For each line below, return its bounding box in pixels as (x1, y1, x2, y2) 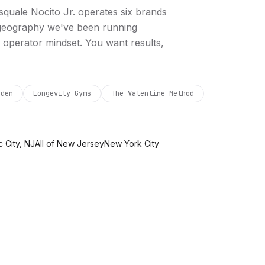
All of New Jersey (35, 138, 104, 148)
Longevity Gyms (33, 89, 91, 98)
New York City (104, 138, 159, 148)
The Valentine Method (111, 89, 194, 98)
